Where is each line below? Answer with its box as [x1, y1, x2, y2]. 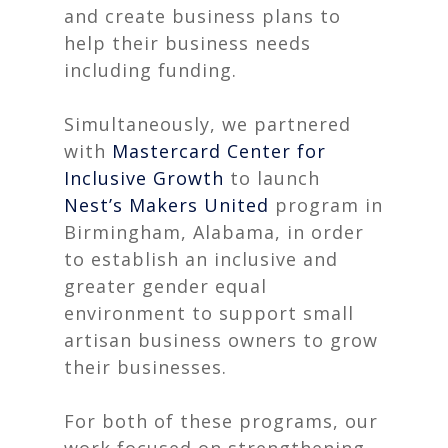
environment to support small [64, 301, 354, 325]
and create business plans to [64, 4, 341, 28]
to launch [224, 166, 320, 190]
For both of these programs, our [64, 409, 378, 433]
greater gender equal [64, 274, 267, 298]
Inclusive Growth [64, 166, 224, 190]
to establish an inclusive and [64, 247, 338, 271]
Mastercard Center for [112, 139, 326, 163]
